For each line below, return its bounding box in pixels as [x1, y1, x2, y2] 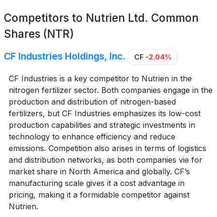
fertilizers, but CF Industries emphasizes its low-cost [8, 108, 201, 118]
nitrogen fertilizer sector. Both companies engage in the [8, 85, 213, 95]
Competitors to [4, 11, 86, 24]
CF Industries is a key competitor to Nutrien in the [8, 73, 192, 83]
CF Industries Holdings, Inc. [4, 50, 125, 62]
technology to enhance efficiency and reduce [8, 131, 175, 141]
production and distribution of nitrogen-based [8, 96, 176, 107]
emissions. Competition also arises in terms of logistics [8, 143, 206, 153]
